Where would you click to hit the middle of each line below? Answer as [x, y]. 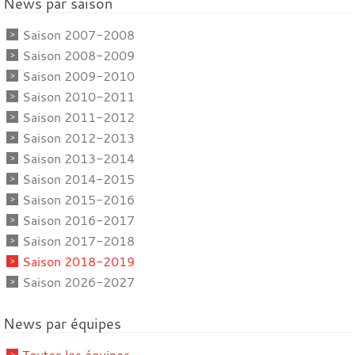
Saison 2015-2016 [78, 199]
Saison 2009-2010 [78, 76]
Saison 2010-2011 [78, 96]
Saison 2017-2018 [78, 240]
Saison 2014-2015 [78, 179]
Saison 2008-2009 [78, 55]
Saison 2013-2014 [78, 158]
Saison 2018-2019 [78, 261]
